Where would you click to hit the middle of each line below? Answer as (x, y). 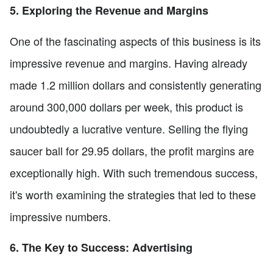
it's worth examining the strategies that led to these (133, 194)
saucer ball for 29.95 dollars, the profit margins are (132, 150)
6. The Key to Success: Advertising (101, 247)
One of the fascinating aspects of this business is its (135, 41)
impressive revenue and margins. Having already (129, 62)
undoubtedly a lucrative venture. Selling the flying (129, 128)
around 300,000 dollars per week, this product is (126, 106)
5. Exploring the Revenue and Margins (109, 10)
